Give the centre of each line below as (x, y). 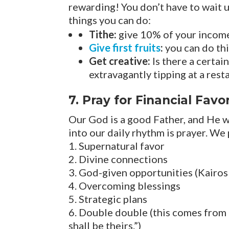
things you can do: (110, 20)
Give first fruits (125, 48)
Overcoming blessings (130, 186)
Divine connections (123, 159)
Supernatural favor (122, 146)
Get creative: (120, 61)
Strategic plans (113, 199)
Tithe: (103, 35)
